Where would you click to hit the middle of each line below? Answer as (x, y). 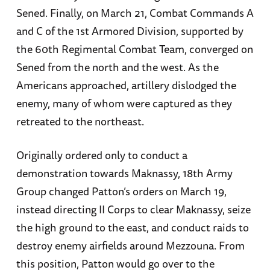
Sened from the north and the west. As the (117, 67)
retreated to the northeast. (81, 121)
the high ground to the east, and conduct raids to (132, 227)
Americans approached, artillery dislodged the (126, 85)
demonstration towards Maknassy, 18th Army (124, 173)
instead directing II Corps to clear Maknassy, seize (133, 209)
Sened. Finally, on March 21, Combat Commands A (135, 13)
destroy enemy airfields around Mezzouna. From (130, 245)
